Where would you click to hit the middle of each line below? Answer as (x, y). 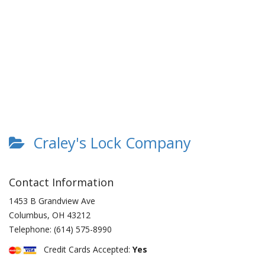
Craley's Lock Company (108, 143)
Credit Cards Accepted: (85, 249)
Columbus (28, 215)
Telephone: (31, 229)
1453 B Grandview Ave (52, 201)
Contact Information (61, 182)
